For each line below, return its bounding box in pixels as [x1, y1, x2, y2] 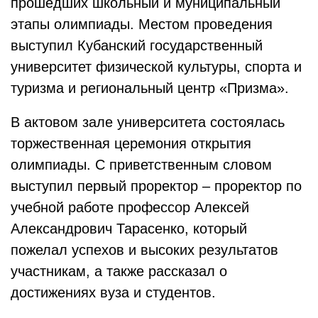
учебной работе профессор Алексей [11, 199, 249, 215]
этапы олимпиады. [11, 16, 138, 32]
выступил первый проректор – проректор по [11, 178, 302, 194]
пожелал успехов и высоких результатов [11, 242, 278, 258]
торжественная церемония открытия [11, 136, 251, 151]
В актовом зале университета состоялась [11, 114, 285, 130]
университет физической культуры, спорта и [11, 59, 302, 75]
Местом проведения [138, 16, 273, 32]
